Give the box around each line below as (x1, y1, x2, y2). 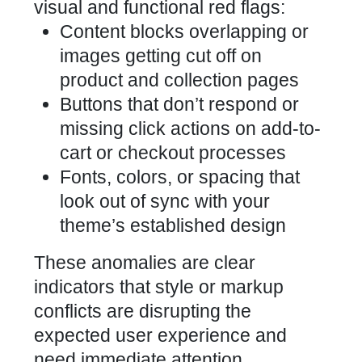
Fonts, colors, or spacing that (60, 166, 300, 187)
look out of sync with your (60, 191, 270, 212)
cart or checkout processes (60, 142, 286, 163)
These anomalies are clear (34, 252, 255, 273)
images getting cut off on (60, 45, 262, 66)
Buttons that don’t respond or (60, 94, 299, 115)
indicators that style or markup (34, 276, 284, 297)
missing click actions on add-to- (60, 118, 321, 139)
